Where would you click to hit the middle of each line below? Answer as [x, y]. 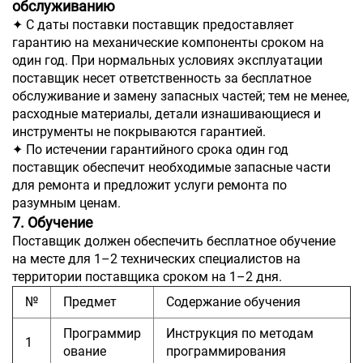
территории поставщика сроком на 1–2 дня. [147, 276]
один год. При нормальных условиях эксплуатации [167, 60]
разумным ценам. [66, 203]
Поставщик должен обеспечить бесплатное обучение [174, 241]
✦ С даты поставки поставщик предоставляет [153, 24]
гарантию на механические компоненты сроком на [168, 42]
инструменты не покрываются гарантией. [139, 131]
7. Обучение [53, 222]
